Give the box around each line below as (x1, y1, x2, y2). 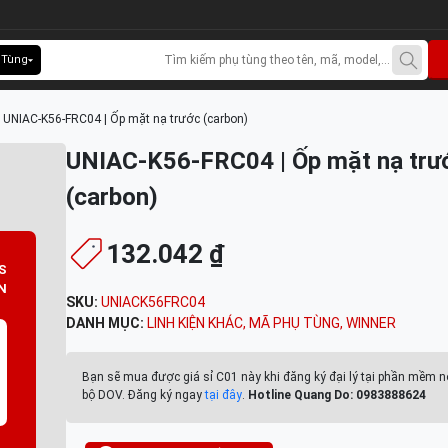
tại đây (205, 388, 242, 402)
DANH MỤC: (66, 315, 147, 331)
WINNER (346, 315, 396, 331)
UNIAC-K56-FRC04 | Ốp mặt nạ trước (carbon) (3, 112, 248, 126)
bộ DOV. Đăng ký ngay (82, 388, 205, 402)
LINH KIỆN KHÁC (147, 315, 243, 331)
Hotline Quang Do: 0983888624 (248, 388, 426, 402)
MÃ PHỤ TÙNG (249, 315, 340, 331)
